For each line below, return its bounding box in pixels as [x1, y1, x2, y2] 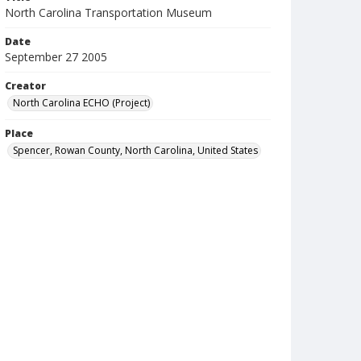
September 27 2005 [5, 49, 107, 64]
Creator [5, 79, 46, 93]
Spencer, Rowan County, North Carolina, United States [13, 143, 258, 157]
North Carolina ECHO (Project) [13, 96, 150, 110]
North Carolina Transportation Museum [5, 5, 212, 20]
